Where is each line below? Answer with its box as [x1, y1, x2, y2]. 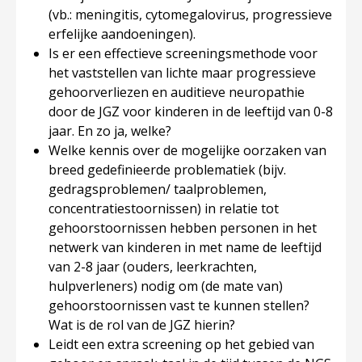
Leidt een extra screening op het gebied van [48, 335, 314, 353]
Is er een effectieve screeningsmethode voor [48, 44, 318, 62]
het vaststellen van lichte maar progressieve [48, 64, 316, 82]
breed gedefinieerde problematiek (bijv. [48, 161, 286, 179]
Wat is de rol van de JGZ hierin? [48, 316, 238, 334]
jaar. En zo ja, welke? [48, 122, 175, 140]
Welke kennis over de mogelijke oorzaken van [48, 141, 326, 159]
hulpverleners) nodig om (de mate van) [48, 277, 283, 295]
